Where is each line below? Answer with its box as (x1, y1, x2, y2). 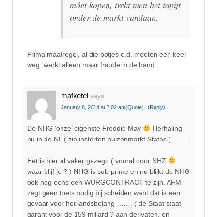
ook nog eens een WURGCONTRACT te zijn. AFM (27, 178, 181, 186)
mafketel (61, 92, 88, 100)
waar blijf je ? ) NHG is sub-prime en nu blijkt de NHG (27, 167, 190, 175)
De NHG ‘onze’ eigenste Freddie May (27, 124, 143, 133)
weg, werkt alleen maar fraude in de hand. (27, 61, 156, 69)
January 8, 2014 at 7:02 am (61, 104, 125, 110)
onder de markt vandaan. (70, 12, 158, 24)
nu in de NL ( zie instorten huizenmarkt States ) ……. (27, 135, 188, 143)
